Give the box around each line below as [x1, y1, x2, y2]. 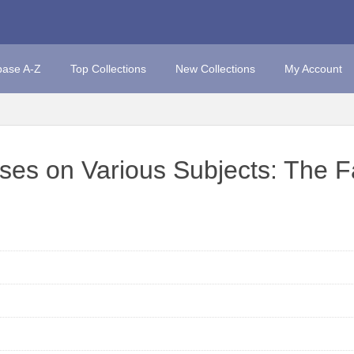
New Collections [175, 62, 255, 75]
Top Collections [70, 62, 146, 75]
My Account [284, 62, 342, 75]
